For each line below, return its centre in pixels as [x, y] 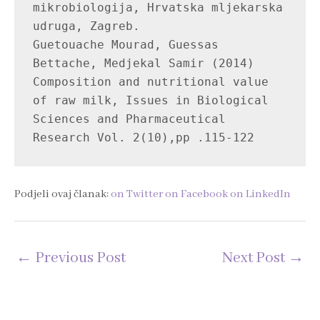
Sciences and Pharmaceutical [130, 119]
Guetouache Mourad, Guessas [126, 45]
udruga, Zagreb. [87, 26]
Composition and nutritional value [151, 82]
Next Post [255, 259]
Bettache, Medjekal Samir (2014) [144, 64]
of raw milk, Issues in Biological [151, 101]
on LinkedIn [260, 194]
